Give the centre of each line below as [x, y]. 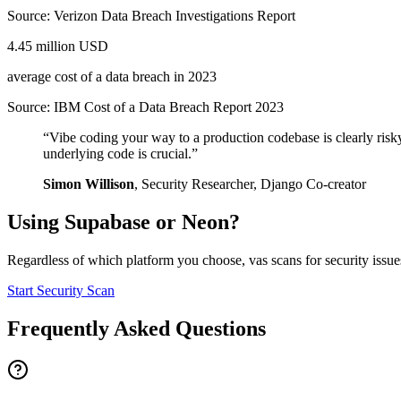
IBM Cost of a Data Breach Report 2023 [169, 107]
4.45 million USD [58, 47]
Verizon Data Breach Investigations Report [175, 16]
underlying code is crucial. [117, 154]
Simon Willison [89, 184]
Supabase [107, 222]
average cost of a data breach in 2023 [112, 77]
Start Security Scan [61, 291]
